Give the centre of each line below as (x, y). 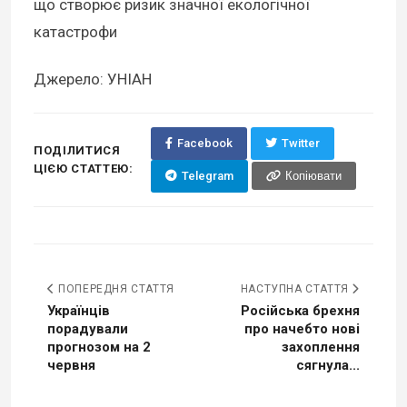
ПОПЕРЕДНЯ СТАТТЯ (114, 288)
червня (71, 365)
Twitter (300, 143)
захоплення (321, 347)
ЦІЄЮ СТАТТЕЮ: (84, 168)
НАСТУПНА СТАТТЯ (296, 288)
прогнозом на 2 (99, 347)
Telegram (207, 175)
